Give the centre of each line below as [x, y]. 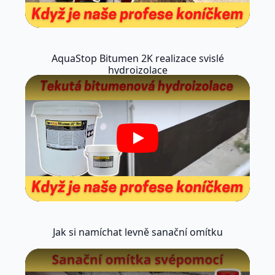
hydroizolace [137, 70]
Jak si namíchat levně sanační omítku [137, 232]
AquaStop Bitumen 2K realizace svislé [137, 59]
